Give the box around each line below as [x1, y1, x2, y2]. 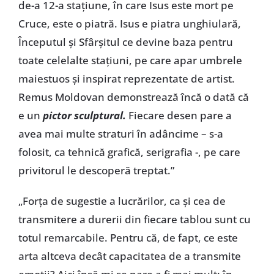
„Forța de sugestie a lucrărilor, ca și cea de [18, 193, 226, 208]
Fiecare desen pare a [128, 108, 232, 122]
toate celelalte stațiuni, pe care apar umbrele [18, 53, 242, 67]
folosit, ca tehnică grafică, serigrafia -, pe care [18, 144, 240, 159]
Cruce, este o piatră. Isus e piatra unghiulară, [18, 16, 241, 31]
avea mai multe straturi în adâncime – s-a [18, 126, 223, 141]
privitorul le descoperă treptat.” [18, 163, 174, 177]
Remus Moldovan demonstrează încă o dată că [18, 89, 249, 104]
